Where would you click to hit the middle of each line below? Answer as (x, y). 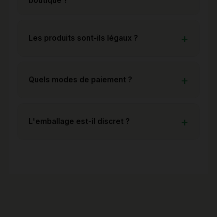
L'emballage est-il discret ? (79, 121)
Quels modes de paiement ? (80, 79)
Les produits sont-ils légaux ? (83, 38)
